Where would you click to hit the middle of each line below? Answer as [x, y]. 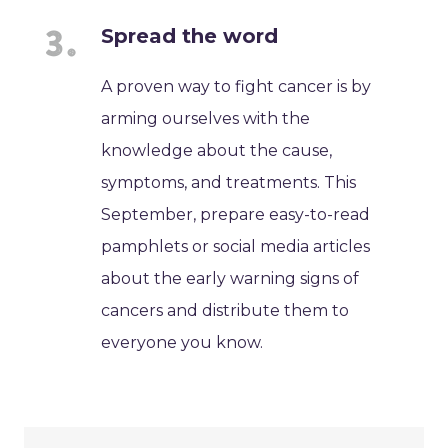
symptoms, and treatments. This [229, 183]
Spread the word [190, 36]
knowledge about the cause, [217, 151]
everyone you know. [182, 343]
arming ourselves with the [206, 119]
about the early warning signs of [230, 279]
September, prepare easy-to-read [236, 215]
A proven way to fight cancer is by [236, 87]
